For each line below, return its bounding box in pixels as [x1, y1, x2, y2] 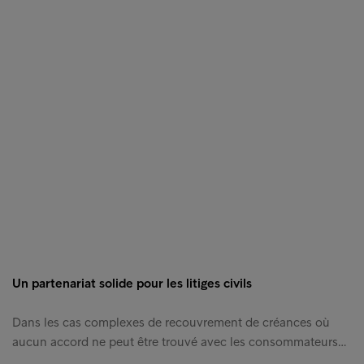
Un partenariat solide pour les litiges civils [12, 275, 252, 291]
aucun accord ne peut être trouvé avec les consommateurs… [12, 333, 346, 349]
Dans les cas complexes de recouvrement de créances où [12, 314, 330, 330]
